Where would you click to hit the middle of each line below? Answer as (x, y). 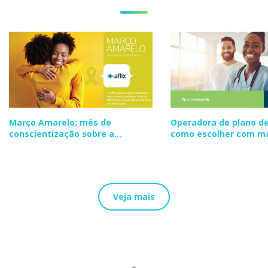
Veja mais (134, 196)
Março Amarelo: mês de (60, 122)
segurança (194, 145)
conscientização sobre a (62, 133)
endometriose (39, 145)
